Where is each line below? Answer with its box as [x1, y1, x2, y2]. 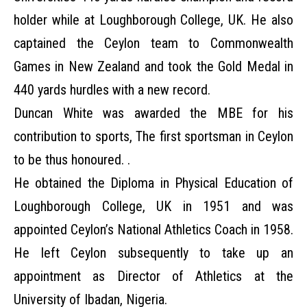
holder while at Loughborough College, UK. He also [14, 12, 293, 28]
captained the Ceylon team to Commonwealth [14, 35, 293, 51]
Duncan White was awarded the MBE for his [14, 105, 293, 121]
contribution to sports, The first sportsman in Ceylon [14, 128, 293, 145]
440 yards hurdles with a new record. [14, 82, 210, 98]
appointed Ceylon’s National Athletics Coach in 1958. [14, 221, 293, 238]
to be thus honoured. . [14, 151, 130, 168]
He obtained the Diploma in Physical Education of [14, 175, 293, 191]
